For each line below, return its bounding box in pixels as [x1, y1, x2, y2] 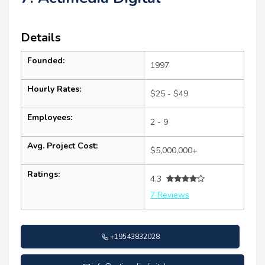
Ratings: [27, 168, 60, 180]
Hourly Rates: [27, 83, 81, 95]
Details [21, 29, 61, 46]
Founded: [27, 54, 64, 66]
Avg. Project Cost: [27, 140, 98, 151]
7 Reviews [150, 189, 189, 201]
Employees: [27, 111, 72, 123]
